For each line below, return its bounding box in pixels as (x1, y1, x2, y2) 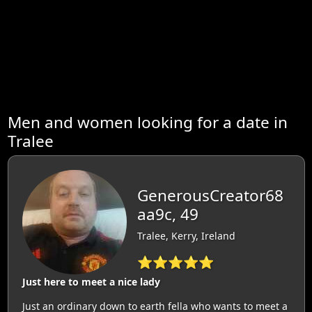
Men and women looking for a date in (7, 111, 288, 133)
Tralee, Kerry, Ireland (136, 229, 235, 243)
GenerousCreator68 (136, 185, 283, 207)
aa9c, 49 (136, 203, 198, 226)
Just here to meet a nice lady (22, 274, 160, 288)
